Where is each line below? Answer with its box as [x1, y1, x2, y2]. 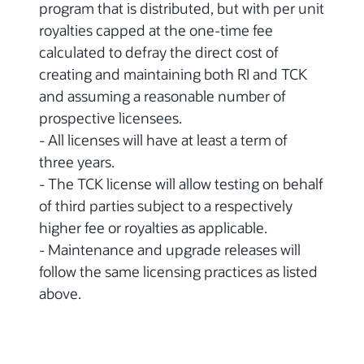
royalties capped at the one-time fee [39, 19, 273, 40]
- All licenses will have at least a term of [39, 129, 288, 149]
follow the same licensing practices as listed [39, 261, 318, 281]
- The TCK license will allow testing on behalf [39, 173, 323, 193]
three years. [39, 151, 115, 171]
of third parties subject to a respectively [39, 195, 292, 215]
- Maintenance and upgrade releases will [39, 239, 301, 259]
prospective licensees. [39, 107, 182, 128]
